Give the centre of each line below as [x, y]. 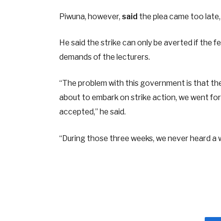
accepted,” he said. [92, 112]
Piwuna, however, [90, 17]
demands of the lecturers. [104, 57]
